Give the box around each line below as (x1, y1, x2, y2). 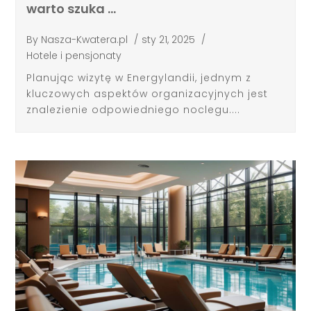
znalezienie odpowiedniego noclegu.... (26, 103, 241, 117)
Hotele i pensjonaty (26, 48, 122, 62)
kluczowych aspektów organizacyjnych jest (26, 87, 269, 101)
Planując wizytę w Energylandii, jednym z (26, 71, 252, 85)
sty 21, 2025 (142, 32, 196, 47)
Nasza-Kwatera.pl (41, 32, 128, 47)
